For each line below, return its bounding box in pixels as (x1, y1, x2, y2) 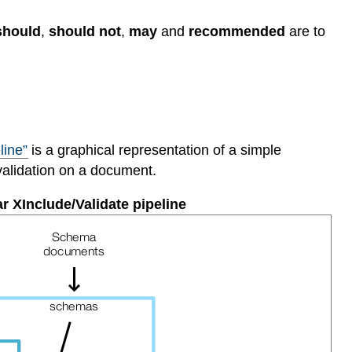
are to (285, 23, 326, 39)
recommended (189, 23, 286, 39)
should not (49, 23, 122, 39)
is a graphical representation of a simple (27, 141, 282, 158)
